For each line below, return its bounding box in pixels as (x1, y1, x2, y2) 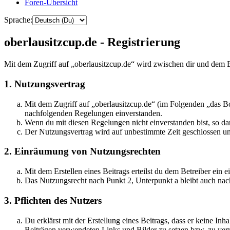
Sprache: (4, 15, 32, 25)
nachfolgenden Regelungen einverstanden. (25, 108, 162, 118)
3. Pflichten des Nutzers (4, 195, 102, 206)
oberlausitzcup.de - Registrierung (4, 35, 180, 49)
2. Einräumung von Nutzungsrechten (4, 146, 161, 157)
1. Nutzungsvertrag (4, 79, 85, 89)
